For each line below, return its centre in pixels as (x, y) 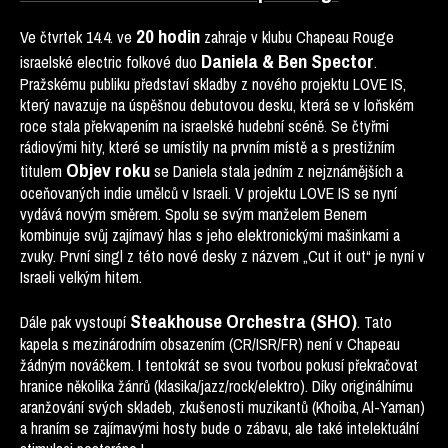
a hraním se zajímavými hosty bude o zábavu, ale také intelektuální (219, 428)
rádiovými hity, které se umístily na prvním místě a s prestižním (207, 147)
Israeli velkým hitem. (81, 277)
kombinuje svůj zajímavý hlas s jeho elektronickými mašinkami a (210, 235)
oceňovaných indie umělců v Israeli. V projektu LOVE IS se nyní (208, 193)
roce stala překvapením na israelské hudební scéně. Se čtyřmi (204, 126)
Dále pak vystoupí (75, 322)
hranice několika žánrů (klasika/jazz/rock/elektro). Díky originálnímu (216, 386)
